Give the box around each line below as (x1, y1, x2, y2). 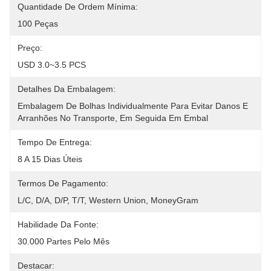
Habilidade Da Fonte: (18, 220, 99, 229)
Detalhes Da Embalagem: (18, 84, 116, 94)
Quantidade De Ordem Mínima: (18, 2, 138, 11)
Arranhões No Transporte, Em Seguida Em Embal (18, 113, 208, 123)
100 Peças (18, 19, 58, 28)
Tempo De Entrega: (18, 137, 92, 147)
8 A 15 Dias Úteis (18, 154, 82, 164)
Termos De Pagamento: (18, 178, 108, 188)
